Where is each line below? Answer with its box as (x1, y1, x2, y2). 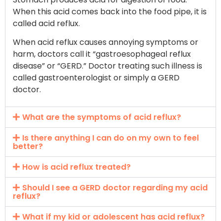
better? (13, 140, 43, 152)
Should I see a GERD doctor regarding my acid (22, 182, 208, 193)
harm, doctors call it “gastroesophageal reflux (13, 48, 191, 60)
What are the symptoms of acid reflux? (22, 111, 182, 123)
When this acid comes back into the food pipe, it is (13, 5, 207, 17)
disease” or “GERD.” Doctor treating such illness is (13, 60, 202, 72)
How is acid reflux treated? (22, 161, 131, 173)
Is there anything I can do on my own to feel (22, 132, 199, 144)
